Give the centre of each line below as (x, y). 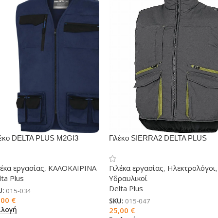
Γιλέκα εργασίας (136, 168)
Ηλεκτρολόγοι (191, 168)
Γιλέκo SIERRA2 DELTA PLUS (158, 138)
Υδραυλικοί (128, 178)
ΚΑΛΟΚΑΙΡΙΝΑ (72, 168)
